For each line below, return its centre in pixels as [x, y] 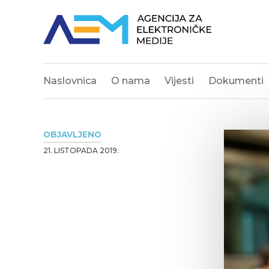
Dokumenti [236, 81]
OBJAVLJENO [72, 134]
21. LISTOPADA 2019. [81, 150]
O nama [131, 81]
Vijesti [179, 81]
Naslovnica [70, 81]
